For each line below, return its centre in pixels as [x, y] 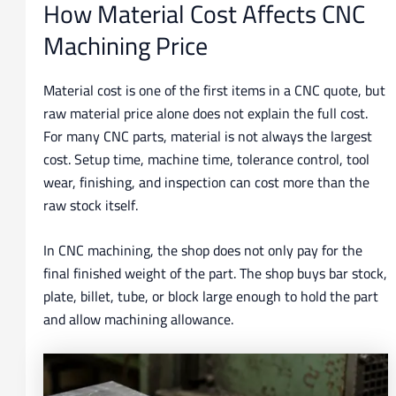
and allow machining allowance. [138, 320]
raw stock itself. [90, 205]
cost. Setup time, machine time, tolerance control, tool [206, 159]
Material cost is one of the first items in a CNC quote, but [214, 90]
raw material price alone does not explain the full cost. [205, 113]
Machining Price [125, 46]
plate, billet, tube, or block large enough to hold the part [210, 297]
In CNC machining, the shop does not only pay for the [202, 251]
